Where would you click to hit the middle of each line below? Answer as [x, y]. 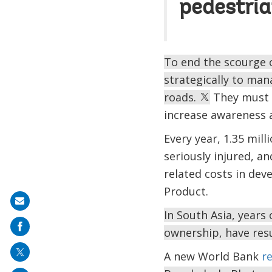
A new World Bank [212, 256]
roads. [181, 97]
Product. [186, 191]
